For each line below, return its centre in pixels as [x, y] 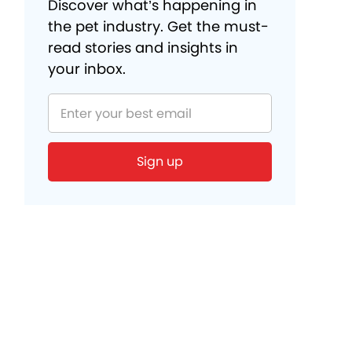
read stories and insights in [143, 48]
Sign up [160, 161]
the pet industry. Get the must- [158, 26]
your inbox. [87, 69]
